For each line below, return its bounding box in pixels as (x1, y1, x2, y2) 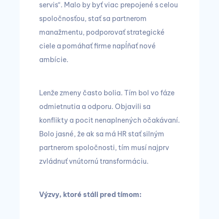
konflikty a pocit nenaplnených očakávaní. (39, 116, 180, 125)
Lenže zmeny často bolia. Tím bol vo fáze (39, 88, 175, 97)
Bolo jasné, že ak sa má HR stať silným (39, 130, 164, 138)
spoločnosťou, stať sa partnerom (39, 14, 147, 23)
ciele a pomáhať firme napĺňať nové (39, 42, 156, 50)
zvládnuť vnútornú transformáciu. (39, 157, 149, 166)
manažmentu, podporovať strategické (39, 28, 165, 37)
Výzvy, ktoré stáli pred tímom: (39, 190, 142, 199)
